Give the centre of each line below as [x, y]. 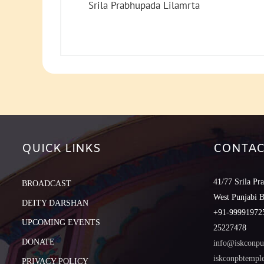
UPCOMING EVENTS [61, 223]
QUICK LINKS [61, 149]
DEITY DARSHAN [55, 203]
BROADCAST [47, 184]
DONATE [38, 242]
